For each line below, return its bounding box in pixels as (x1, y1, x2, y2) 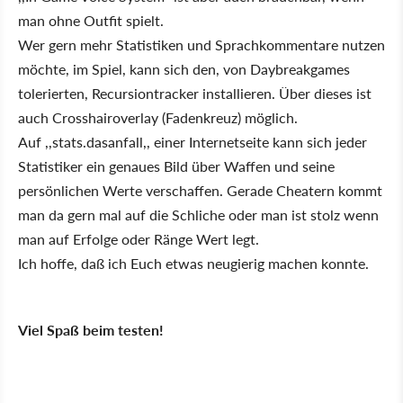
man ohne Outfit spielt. (18, 10, 164, 31)
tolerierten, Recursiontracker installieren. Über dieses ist (18, 83, 372, 103)
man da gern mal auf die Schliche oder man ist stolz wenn (18, 204, 379, 225)
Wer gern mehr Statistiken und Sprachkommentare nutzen (18, 34, 385, 55)
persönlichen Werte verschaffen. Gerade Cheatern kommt (18, 180, 382, 201)
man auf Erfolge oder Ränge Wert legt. (18, 228, 259, 249)
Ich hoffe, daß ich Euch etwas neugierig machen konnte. (18, 253, 369, 273)
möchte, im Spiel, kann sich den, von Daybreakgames (18, 58, 350, 79)
